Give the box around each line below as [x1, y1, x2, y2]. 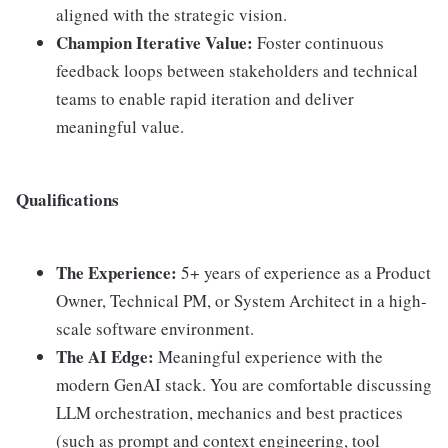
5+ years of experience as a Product [177, 260, 431, 284]
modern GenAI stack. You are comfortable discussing [56, 372, 432, 396]
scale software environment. [56, 316, 254, 340]
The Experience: [56, 259, 177, 285]
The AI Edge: [56, 343, 154, 369]
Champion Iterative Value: [56, 29, 253, 55]
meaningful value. [56, 114, 184, 138]
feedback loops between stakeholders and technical [56, 58, 418, 82]
